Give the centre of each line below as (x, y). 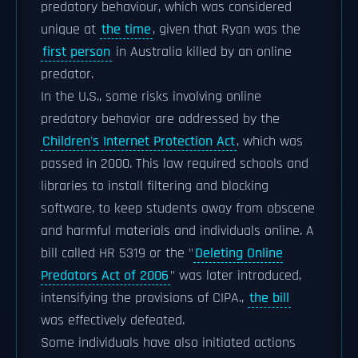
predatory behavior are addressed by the (160, 119)
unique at (70, 30)
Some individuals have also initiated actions (168, 343)
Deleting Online (239, 253)
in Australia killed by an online (202, 52)
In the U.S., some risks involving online (151, 97)
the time (126, 30)
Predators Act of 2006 (105, 276)
